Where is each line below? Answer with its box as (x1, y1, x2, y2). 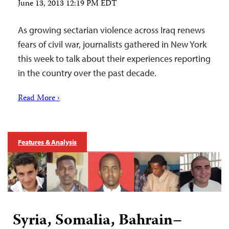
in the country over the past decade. (18, 67, 156, 79)
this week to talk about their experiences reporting (18, 53, 211, 64)
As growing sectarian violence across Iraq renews (18, 24, 205, 36)
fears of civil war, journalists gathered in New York (18, 38, 207, 50)
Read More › (18, 92, 60, 105)
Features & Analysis (18, 138, 77, 147)
